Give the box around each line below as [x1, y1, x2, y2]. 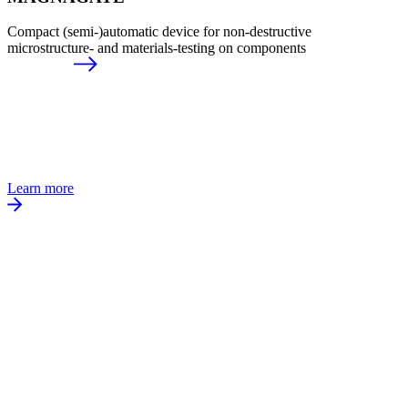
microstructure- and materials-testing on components [7, 40, 306, 56]
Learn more [7, 180, 74, 197]
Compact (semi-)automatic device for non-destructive [7, 24, 311, 40]
